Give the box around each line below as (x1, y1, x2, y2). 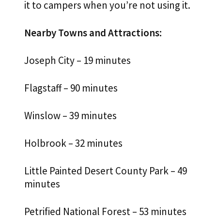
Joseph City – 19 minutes (24, 54, 131, 67)
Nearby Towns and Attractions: (24, 26, 162, 40)
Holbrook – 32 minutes (24, 137, 123, 150)
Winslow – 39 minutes (24, 109, 117, 123)
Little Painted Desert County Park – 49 (24, 164, 187, 178)
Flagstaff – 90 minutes (24, 81, 118, 95)
